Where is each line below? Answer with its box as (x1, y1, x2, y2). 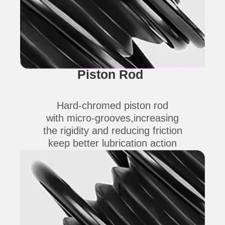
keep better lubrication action (48, 137, 177, 149)
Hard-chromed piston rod (57, 99, 168, 111)
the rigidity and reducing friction (43, 125, 182, 136)
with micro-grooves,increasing (46, 112, 179, 124)
